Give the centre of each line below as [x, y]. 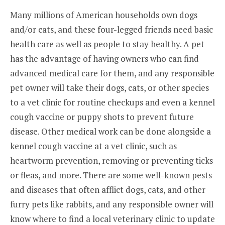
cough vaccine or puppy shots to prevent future [102, 117]
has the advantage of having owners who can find [104, 59]
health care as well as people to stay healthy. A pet [107, 44]
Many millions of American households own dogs [104, 15]
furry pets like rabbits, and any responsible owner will [112, 204]
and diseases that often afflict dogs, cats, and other [108, 190]
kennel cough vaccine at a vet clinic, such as [93, 146]
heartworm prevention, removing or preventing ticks [111, 161]
